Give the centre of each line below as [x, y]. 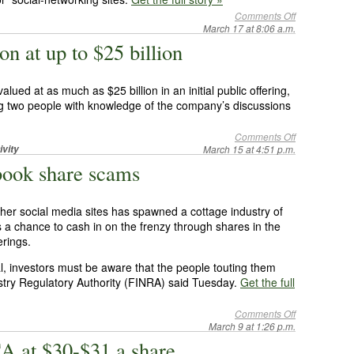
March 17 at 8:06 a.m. [249, 28]
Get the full [267, 282]
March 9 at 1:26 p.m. [252, 326]
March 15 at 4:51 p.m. [249, 149]
